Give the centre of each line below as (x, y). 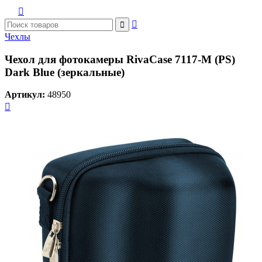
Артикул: (25, 95)
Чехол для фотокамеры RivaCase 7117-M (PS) (120, 59)
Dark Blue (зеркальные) (65, 72)
